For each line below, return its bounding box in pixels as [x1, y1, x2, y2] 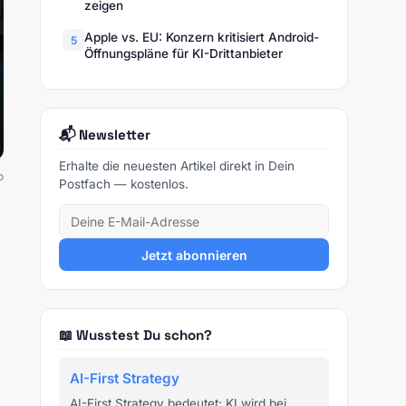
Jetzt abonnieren [140, 246, 247, 263]
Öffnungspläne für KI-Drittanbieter [84, 46, 283, 62]
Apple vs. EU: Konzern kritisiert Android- [84, 30, 319, 45]
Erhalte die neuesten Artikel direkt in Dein [59, 159, 295, 173]
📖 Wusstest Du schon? [59, 326, 212, 344]
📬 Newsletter [59, 126, 150, 143]
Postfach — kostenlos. [59, 177, 188, 191]
